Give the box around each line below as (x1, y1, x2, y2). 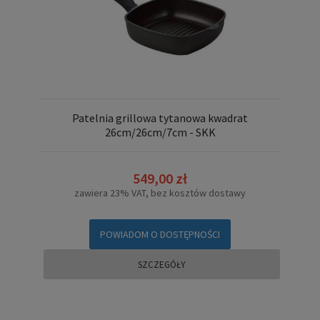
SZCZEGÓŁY (138, 259, 186, 271)
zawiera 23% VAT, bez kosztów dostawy (74, 186, 246, 200)
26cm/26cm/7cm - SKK (104, 124, 216, 139)
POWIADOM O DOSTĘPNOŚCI (100, 228, 220, 241)
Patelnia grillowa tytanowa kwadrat (72, 110, 248, 125)
